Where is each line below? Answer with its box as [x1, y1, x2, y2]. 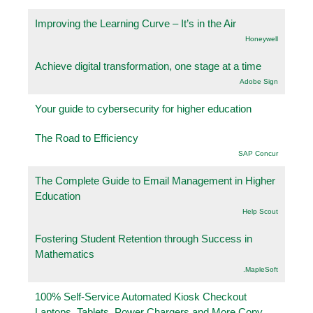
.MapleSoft [243, 265, 278, 273]
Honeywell [245, 34, 278, 43]
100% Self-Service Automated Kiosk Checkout [35, 290, 247, 303]
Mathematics [35, 247, 94, 260]
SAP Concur [238, 149, 278, 157]
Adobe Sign [240, 77, 278, 85]
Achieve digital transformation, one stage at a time [35, 59, 261, 72]
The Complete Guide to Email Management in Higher [35, 174, 275, 187]
